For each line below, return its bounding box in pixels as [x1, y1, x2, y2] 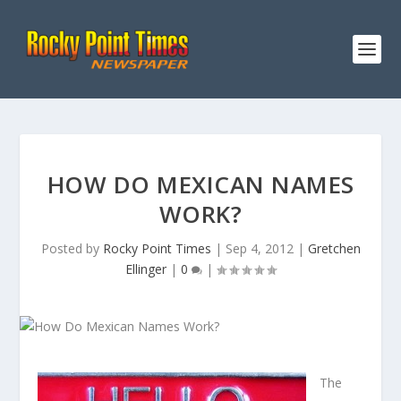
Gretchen [307, 240, 361, 257]
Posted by [40, 240, 103, 257]
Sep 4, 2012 [225, 240, 294, 257]
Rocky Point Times [102, 240, 211, 257]
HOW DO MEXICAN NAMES [47, 168, 354, 200]
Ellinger [125, 260, 166, 277]
